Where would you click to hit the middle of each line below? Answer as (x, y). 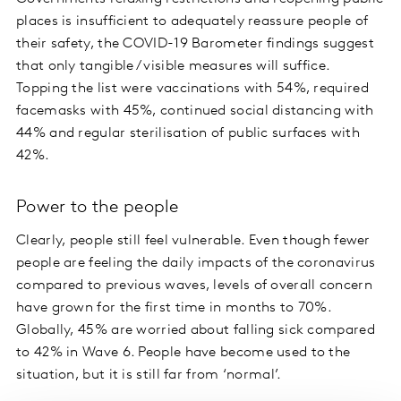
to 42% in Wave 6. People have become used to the (183, 353)
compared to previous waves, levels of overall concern (194, 286)
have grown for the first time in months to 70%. (174, 308)
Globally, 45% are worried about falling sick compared (196, 331)
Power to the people (98, 208)
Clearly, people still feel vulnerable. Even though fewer (193, 241)
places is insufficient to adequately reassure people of (192, 22)
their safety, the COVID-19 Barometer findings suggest (195, 44)
